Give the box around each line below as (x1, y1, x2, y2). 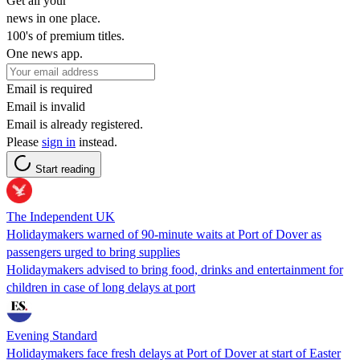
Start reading (35, 162, 95, 175)
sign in (42, 134, 76, 149)
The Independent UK (6, 209, 115, 223)
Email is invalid (6, 99, 85, 113)
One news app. (6, 46, 83, 60)
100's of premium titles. (6, 28, 125, 43)
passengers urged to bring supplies (6, 244, 180, 259)
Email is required (6, 81, 92, 96)
